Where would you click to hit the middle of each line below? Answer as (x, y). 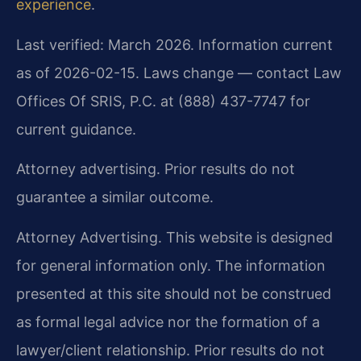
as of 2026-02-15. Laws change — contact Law (179, 73)
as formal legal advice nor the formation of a (168, 322)
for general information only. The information (171, 265)
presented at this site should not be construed (174, 293)
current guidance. (76, 129)
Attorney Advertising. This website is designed (174, 237)
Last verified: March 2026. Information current (174, 44)
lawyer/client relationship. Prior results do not (170, 350)
